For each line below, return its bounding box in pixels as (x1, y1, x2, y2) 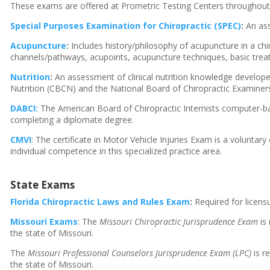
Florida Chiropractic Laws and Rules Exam (10, 196, 190, 207)
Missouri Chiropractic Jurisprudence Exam (99, 216, 259, 227)
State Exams (10, 178, 75, 192)
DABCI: (10, 102, 39, 114)
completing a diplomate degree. (10, 114, 134, 125)
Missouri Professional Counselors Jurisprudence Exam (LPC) (28, 247, 252, 259)
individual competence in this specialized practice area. (10, 145, 222, 157)
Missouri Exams (10, 216, 78, 227)
